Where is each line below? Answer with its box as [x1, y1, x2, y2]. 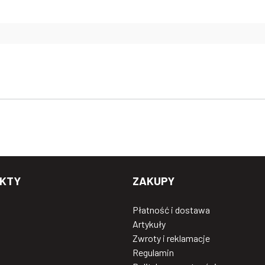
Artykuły [132, 218, 166, 230]
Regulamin [132, 246, 174, 258]
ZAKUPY [132, 173, 174, 188]
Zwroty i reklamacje [132, 232, 210, 244]
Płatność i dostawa [132, 203, 210, 215]
